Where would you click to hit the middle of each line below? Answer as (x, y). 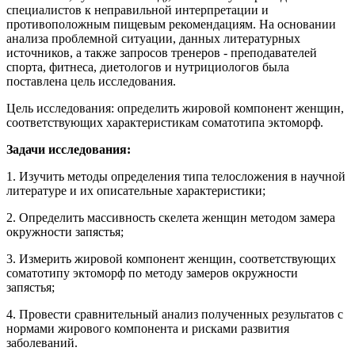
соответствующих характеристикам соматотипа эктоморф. (165, 123)
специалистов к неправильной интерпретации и (137, 10)
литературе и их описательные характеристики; (136, 191)
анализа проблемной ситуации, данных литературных (153, 39)
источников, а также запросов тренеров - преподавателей (162, 53)
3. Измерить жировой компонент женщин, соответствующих (171, 259)
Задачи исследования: (69, 150)
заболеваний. (42, 343)
